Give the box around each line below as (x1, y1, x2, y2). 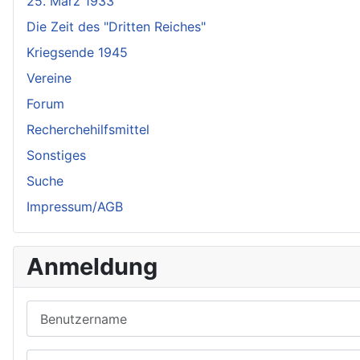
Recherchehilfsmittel (27, 121, 149, 137)
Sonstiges (27, 147, 86, 163)
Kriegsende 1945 (27, 44, 128, 60)
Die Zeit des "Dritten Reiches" (27, 18, 206, 35)
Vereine (27, 70, 72, 86)
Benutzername (26, 301, 112, 317)
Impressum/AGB (27, 198, 123, 215)
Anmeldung (27, 252, 157, 280)
